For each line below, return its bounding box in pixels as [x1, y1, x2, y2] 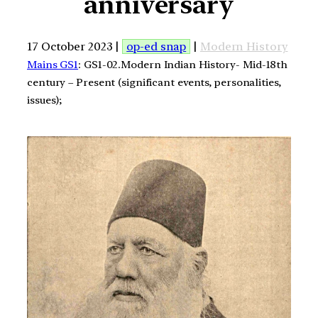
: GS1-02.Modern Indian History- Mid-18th [78, 57, 288, 71]
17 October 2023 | [27, 39, 123, 53]
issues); [27, 93, 62, 106]
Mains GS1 [27, 57, 79, 71]
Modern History [199, 39, 288, 53]
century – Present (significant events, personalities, [27, 75, 281, 89]
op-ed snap [126, 39, 187, 53]
